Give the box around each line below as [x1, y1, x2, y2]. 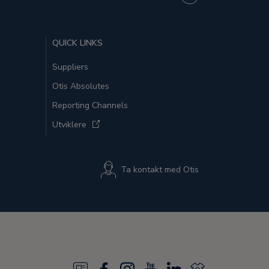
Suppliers [52, 61, 88, 73]
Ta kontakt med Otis [121, 164, 199, 176]
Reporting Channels [52, 100, 128, 111]
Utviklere [52, 119, 86, 130]
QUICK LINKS [52, 37, 103, 49]
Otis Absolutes [52, 80, 109, 92]
